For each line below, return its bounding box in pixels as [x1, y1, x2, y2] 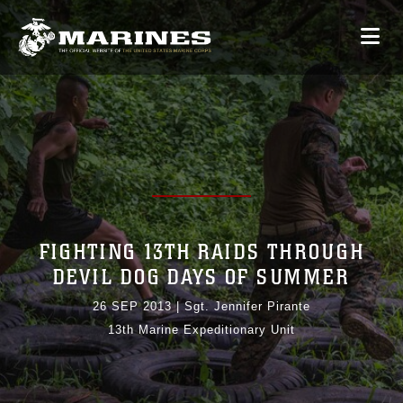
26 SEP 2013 [93, 300, 172, 314]
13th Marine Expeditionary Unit [108, 323, 295, 337]
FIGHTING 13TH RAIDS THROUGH [39, 239, 364, 266]
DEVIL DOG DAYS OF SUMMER [53, 264, 350, 291]
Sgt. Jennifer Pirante [184, 300, 310, 314]
